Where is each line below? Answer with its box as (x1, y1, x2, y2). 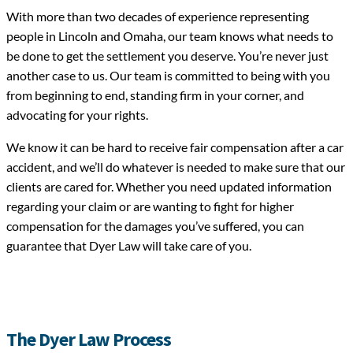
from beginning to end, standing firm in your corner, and (6, 87, 304, 103)
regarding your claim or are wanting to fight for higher (6, 199, 294, 214)
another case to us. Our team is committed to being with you (6, 68, 330, 84)
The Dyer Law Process (6, 327, 171, 351)
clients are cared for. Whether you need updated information (6, 179, 332, 195)
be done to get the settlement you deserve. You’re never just (6, 48, 329, 64)
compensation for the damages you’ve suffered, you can (6, 218, 304, 234)
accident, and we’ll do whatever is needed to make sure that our (6, 159, 345, 175)
